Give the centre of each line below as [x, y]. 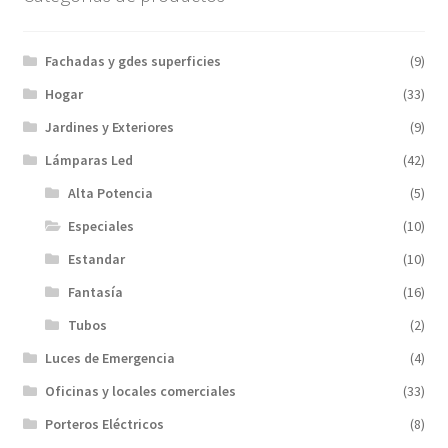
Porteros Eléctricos [105, 423]
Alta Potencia [110, 192]
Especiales [100, 225]
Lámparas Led [89, 159]
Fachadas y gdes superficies [133, 60]
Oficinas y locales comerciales [141, 390]
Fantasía [95, 291]
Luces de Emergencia [110, 357]
